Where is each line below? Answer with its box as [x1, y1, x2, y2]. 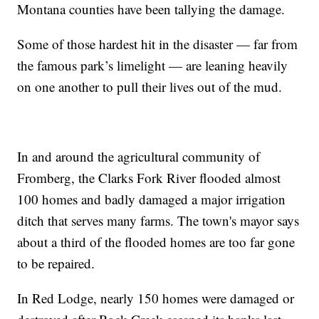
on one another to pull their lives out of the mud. [17, 78, 283, 96]
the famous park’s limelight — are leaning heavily [17, 56, 288, 75]
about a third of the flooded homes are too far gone [17, 233, 296, 251]
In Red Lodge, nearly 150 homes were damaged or [17, 289, 295, 308]
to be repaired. [17, 254, 95, 273]
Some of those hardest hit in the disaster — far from [17, 35, 298, 53]
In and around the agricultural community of [17, 147, 261, 166]
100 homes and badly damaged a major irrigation [17, 190, 286, 209]
